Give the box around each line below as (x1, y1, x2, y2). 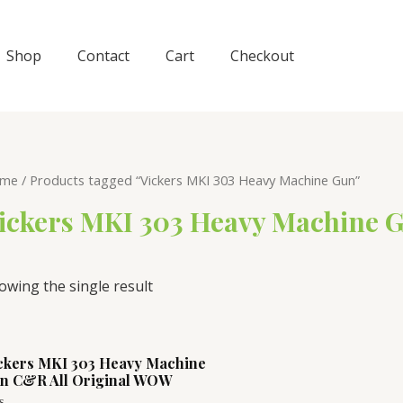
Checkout (230, 46, 294, 66)
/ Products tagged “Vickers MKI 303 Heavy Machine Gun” (18, 171, 360, 189)
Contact (77, 46, 130, 66)
